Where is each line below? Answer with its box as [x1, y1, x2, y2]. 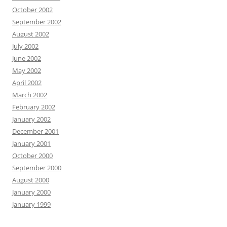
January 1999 [12, 200, 51, 209]
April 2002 [12, 78, 42, 88]
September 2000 [12, 163, 61, 173]
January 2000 [12, 187, 51, 197]
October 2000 [12, 151, 53, 161]
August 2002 [12, 29, 49, 39]
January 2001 [12, 139, 51, 148]
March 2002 [12, 90, 47, 100]
